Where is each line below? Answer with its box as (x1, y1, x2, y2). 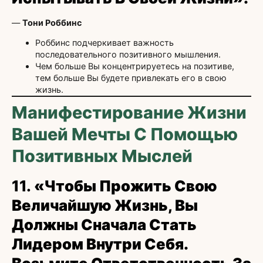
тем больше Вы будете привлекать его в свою (35, 73, 227, 83)
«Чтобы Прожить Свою (34, 177, 217, 195)
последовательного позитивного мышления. (35, 49, 221, 60)
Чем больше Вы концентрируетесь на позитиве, (35, 61, 234, 72)
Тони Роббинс (22, 17, 82, 28)
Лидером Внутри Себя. (12, 235, 188, 254)
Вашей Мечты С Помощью (12, 124, 238, 145)
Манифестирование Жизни (12, 102, 247, 123)
